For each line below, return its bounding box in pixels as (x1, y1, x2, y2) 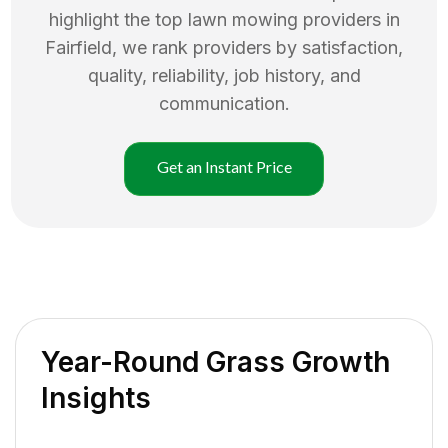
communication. (158, 92, 290, 114)
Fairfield (45, 36, 112, 58)
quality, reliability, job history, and (87, 64, 361, 86)
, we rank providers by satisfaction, (112, 36, 403, 58)
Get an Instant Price (156, 156, 292, 176)
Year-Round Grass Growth (41, 344, 390, 379)
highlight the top (48, 8, 188, 30)
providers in (302, 8, 400, 30)
